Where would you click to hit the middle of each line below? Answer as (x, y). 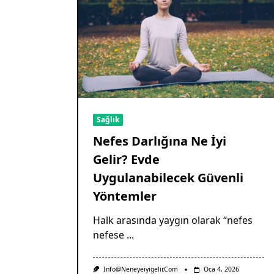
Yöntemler (125, 196)
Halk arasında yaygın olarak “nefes (173, 220)
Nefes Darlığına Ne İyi (160, 141)
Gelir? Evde (126, 160)
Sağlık (108, 120)
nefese (109, 235)
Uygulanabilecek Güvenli (168, 178)
